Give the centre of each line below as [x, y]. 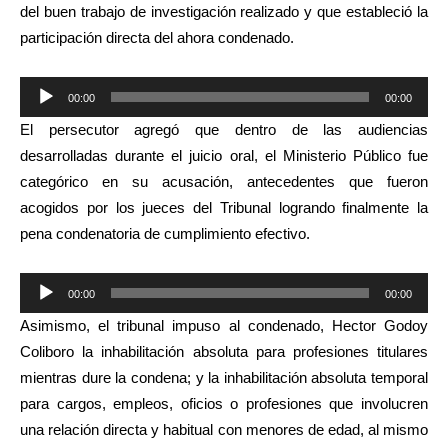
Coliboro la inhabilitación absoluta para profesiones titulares [224, 351]
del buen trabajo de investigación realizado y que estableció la [224, 11]
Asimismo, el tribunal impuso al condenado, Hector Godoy [224, 325]
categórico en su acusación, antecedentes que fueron [224, 181]
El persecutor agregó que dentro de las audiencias [224, 129]
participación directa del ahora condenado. [157, 37]
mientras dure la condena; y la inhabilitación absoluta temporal [224, 377]
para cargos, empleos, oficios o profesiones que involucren [224, 403]
